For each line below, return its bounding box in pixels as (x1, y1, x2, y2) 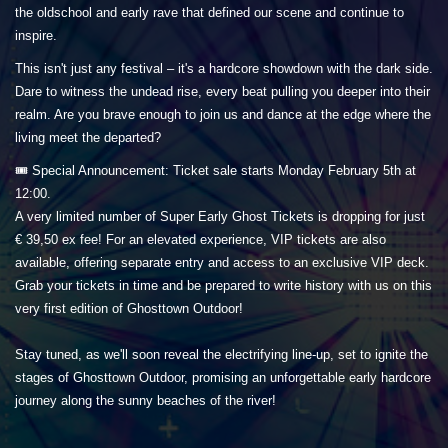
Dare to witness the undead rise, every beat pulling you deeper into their (15, 84, 430, 100)
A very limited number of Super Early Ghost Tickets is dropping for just (15, 209, 425, 225)
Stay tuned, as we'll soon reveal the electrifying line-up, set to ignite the (15, 347, 428, 363)
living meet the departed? (15, 130, 161, 146)
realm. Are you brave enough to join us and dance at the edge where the (15, 107, 431, 123)
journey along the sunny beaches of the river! (15, 393, 276, 409)
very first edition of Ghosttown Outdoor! (15, 301, 243, 317)
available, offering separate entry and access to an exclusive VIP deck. (15, 255, 429, 271)
